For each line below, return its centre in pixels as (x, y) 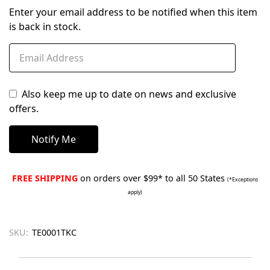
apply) (135, 193)
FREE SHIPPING (45, 178)
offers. (24, 109)
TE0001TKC (54, 233)
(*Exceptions (243, 180)
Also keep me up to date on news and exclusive (129, 94)
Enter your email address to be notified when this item (133, 12)
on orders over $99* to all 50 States (152, 178)
